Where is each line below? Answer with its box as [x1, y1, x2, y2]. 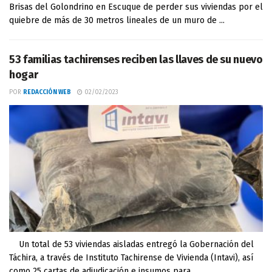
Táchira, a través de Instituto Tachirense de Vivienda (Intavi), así [9, 253, 253, 263]
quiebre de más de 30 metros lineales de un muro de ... [9, 15, 225, 25]
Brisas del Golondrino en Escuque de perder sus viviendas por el [9, 2, 263, 12]
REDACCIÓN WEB [23, 89, 71, 96]
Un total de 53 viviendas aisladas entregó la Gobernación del [9, 239, 254, 250]
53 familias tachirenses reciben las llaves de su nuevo [9, 53, 263, 66]
